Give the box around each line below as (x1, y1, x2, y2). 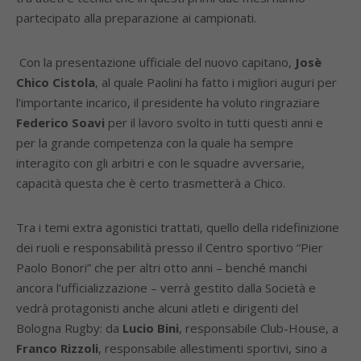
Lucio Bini (122, 320, 179, 336)
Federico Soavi (16, 114, 105, 131)
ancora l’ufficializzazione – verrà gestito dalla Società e (16, 280, 316, 296)
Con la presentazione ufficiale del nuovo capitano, (19, 54, 295, 70)
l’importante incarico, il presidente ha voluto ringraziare (16, 94, 320, 110)
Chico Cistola (16, 74, 95, 90)
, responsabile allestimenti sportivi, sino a (98, 340, 327, 356)
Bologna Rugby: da (16, 320, 122, 336)
